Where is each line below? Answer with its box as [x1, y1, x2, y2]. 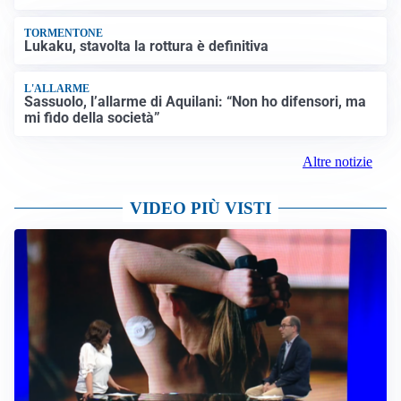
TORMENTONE [24, 26, 104, 39]
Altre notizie [303, 154, 372, 170]
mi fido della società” [24, 109, 161, 126]
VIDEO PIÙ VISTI [130, 199, 271, 218]
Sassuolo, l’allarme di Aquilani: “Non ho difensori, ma [24, 93, 367, 110]
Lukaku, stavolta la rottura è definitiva [24, 38, 269, 55]
